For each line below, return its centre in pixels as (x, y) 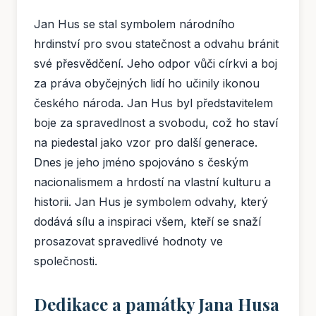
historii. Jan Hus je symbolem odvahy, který (151, 202)
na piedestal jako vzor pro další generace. (146, 143)
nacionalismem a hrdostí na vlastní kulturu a (152, 182)
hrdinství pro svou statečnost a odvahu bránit (156, 44)
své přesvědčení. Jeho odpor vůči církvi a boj (156, 64)
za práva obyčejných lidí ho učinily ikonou (147, 84)
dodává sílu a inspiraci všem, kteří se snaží (147, 222)
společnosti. (66, 261)
